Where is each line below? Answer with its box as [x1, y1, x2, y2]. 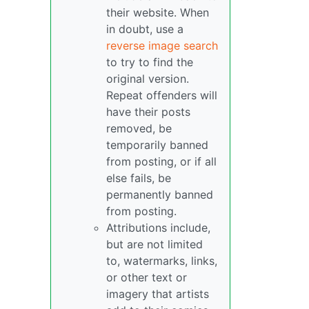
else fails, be [106, 171, 171, 185]
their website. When [106, 6, 209, 19]
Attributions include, [106, 221, 210, 235]
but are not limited [106, 237, 203, 251]
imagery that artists [106, 287, 209, 301]
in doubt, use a [106, 22, 183, 36]
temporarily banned [106, 138, 208, 152]
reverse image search [106, 39, 218, 52]
